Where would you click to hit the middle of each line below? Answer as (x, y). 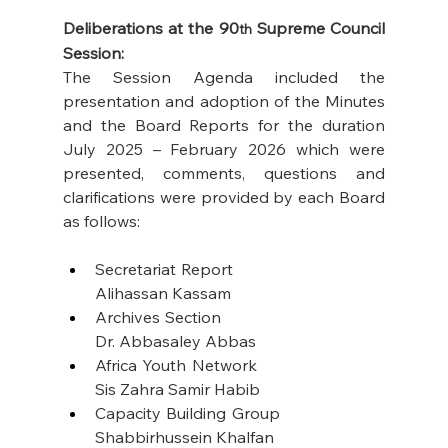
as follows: (103, 220)
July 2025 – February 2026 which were (224, 148)
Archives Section (240, 316)
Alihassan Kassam (162, 292)
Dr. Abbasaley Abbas (175, 340)
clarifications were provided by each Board (224, 196)
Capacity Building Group (240, 412)
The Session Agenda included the (224, 76)
